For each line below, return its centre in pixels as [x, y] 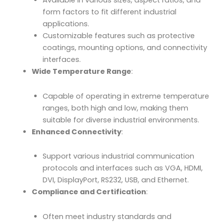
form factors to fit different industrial [109, 12]
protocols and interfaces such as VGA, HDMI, [122, 168]
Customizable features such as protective [118, 36]
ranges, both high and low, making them [115, 108]
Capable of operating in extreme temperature [126, 96]
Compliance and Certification [89, 192]
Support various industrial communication [118, 156]
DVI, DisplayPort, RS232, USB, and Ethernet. [115, 180]
